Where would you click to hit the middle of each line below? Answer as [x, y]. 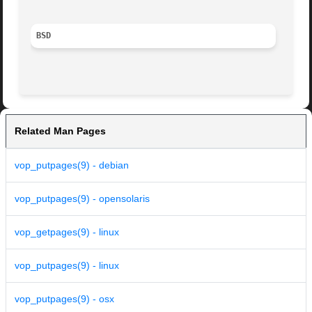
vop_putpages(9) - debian [72, 165]
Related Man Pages [60, 131]
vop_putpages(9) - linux [67, 266]
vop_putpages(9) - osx [64, 299]
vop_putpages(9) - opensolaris [82, 199]
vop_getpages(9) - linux [67, 232]
